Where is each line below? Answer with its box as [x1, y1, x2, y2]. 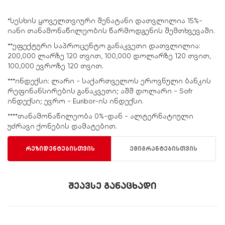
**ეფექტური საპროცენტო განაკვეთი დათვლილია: [8, 42, 200, 50]
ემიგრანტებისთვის [130, 145, 197, 153]
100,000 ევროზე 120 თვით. [8, 62, 103, 70]
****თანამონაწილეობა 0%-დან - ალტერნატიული [8, 112, 193, 121]
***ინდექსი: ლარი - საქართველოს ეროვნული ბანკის [8, 77, 211, 85]
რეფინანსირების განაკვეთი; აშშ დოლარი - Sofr [8, 87, 192, 95]
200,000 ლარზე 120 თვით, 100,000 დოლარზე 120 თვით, [8, 52, 211, 60]
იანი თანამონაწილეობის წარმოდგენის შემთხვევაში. [8, 27, 215, 35]
